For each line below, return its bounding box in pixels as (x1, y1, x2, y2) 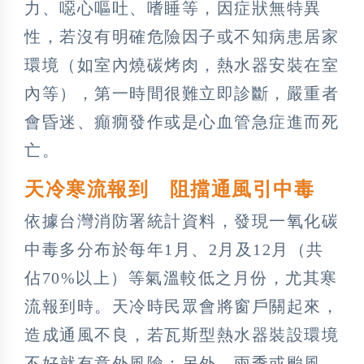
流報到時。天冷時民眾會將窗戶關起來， (24, 297, 339, 315)
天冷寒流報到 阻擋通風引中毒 (24, 178, 314, 200)
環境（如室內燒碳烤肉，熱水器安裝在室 (24, 55, 339, 74)
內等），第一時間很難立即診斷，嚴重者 (24, 84, 339, 102)
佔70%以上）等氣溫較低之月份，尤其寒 (24, 268, 338, 287)
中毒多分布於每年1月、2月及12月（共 (24, 240, 324, 258)
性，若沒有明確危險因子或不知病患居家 (24, 27, 339, 45)
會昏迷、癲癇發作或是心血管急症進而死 (24, 112, 339, 131)
